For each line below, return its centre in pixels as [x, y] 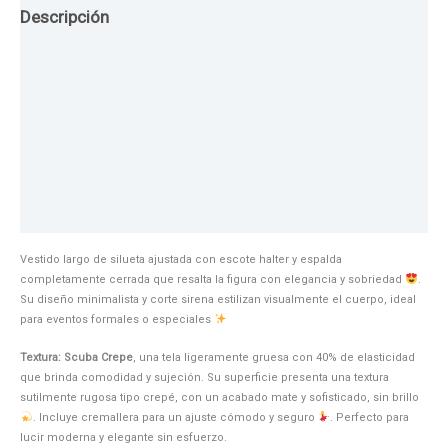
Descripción [64, 16]
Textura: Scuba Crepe [76, 357]
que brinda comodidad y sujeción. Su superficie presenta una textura [204, 377]
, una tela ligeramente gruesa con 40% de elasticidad [274, 357]
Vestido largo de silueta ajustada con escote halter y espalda [181, 260]
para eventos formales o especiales [117, 320]
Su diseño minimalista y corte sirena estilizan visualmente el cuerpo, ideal [218, 300]
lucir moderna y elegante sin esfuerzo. [123, 437]
